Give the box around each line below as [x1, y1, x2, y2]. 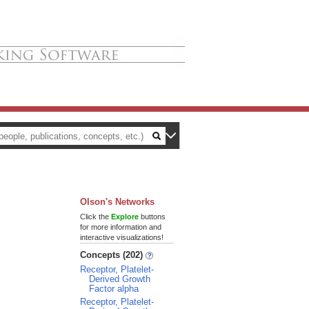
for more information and [80, 223, 161, 231]
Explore [111, 212, 139, 221]
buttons [139, 212, 166, 221]
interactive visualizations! [80, 233, 163, 241]
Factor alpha [89, 283, 139, 294]
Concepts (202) [80, 250, 146, 260]
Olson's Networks [80, 197, 154, 207]
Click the [80, 212, 111, 221]
